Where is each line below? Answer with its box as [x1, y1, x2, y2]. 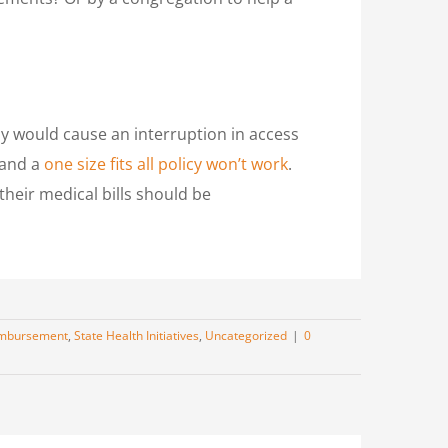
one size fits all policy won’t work [44, 152, 288, 175]
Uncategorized [205, 326, 287, 344]
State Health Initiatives [74, 326, 199, 344]
